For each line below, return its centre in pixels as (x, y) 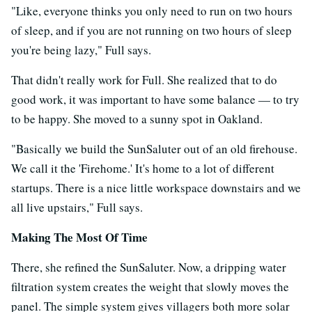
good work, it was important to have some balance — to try (155, 99)
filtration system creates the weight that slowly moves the (150, 286)
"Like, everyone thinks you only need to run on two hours (152, 10)
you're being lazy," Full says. (81, 49)
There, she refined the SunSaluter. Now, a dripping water (149, 267)
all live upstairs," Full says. (77, 207)
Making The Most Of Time (79, 237)
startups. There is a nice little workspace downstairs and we (156, 187)
